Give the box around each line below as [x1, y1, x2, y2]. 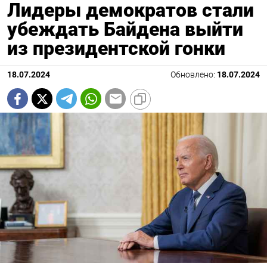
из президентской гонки [7, 37, 225, 60]
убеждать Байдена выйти [7, 18, 243, 41]
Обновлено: [170, 70, 217, 80]
